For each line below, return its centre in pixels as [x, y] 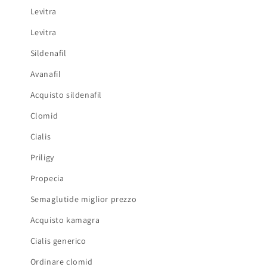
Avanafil [46, 74]
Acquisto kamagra [65, 220]
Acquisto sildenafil [66, 94]
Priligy [42, 157]
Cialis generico [58, 240]
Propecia [47, 178]
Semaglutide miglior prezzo [83, 199]
